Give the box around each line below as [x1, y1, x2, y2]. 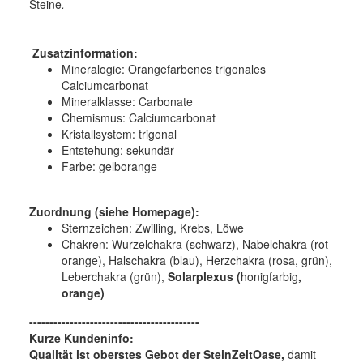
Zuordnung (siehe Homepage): [29, 203, 199, 220]
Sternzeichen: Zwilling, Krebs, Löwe [62, 219, 244, 236]
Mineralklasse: [62, 92, 135, 109]
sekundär [123, 141, 174, 158]
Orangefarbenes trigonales [125, 60, 266, 77]
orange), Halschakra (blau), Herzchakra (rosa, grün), [62, 251, 332, 268]
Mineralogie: [62, 60, 125, 77]
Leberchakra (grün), [62, 267, 168, 284]
